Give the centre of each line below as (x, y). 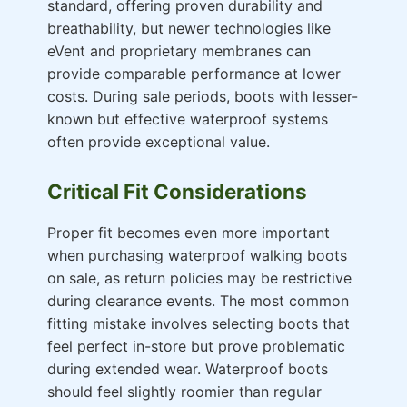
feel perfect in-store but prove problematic (196, 347)
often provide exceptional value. (159, 142)
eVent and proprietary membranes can (179, 51)
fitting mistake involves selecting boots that (199, 324)
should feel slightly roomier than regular (184, 392)
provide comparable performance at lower (194, 74)
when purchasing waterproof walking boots (197, 256)
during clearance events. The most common (198, 301)
